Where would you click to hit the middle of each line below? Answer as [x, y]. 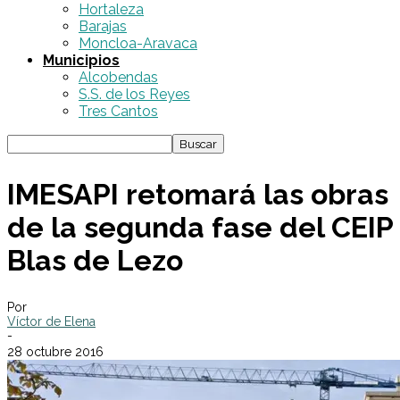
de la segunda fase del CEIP [200, 227]
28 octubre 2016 [55, 352]
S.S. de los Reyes [134, 94]
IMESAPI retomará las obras [198, 194]
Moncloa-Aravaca [138, 43]
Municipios [81, 60]
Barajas [103, 26]
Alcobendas [118, 77]
